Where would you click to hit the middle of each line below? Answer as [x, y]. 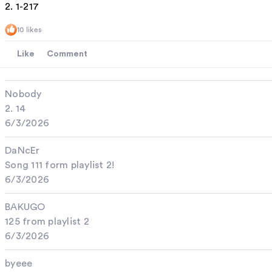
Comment [67, 54]
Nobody [23, 94]
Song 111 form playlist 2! [60, 165]
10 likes [29, 30]
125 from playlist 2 [47, 222]
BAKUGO [25, 207]
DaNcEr [22, 151]
